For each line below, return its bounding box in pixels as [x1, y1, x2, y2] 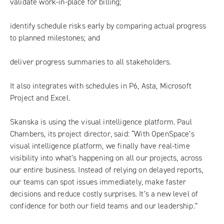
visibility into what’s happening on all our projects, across [10, 152, 202, 162]
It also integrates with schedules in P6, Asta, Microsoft [10, 80, 191, 90]
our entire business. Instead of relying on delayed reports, [10, 164, 203, 174]
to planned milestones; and [10, 32, 100, 42]
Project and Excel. [10, 92, 70, 102]
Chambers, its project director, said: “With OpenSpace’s [10, 128, 194, 138]
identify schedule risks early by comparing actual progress [10, 20, 206, 30]
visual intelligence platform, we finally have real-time [10, 140, 190, 150]
